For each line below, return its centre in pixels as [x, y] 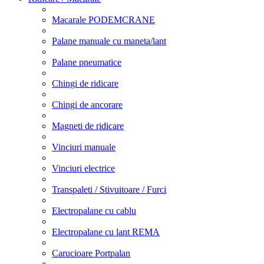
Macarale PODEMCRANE [103, 19]
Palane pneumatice [87, 62]
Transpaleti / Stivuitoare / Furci [109, 189]
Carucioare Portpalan [91, 253]
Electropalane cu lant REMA [106, 232]
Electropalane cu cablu [94, 210]
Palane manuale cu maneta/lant [109, 41]
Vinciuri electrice [83, 168]
